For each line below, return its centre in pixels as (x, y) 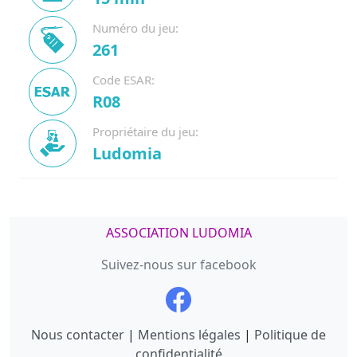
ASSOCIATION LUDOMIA (178, 233)
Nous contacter (78, 335)
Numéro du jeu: (135, 28)
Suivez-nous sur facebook (178, 265)
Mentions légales (189, 335)
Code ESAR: (124, 80)
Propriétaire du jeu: (145, 131)
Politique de (290, 335)
